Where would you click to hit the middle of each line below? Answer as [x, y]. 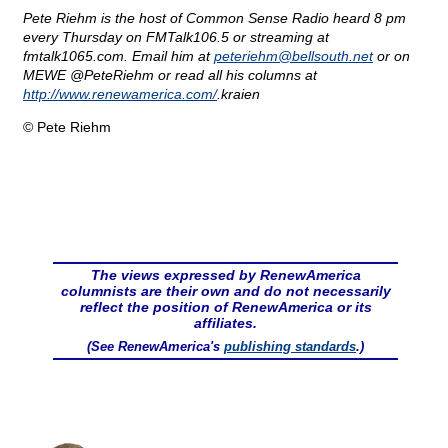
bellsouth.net [332, 56]
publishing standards [290, 347]
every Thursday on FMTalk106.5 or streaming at [176, 37]
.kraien [238, 94]
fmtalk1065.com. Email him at [118, 56]
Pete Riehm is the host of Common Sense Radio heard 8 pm [214, 18]
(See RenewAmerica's [155, 347]
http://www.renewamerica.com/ [120, 94]
